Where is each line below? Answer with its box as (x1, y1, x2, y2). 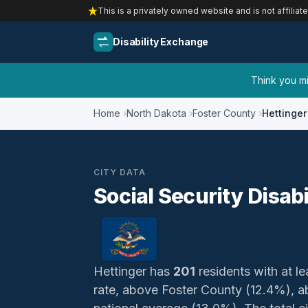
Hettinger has (93, 264, 173, 278)
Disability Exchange (113, 36, 209, 47)
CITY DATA (93, 167, 146, 177)
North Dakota (126, 107, 186, 119)
